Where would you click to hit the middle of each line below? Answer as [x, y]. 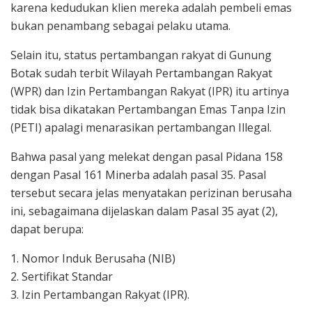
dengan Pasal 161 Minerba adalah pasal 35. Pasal [138, 175]
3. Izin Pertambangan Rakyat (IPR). [100, 295]
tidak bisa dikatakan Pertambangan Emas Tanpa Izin [148, 110]
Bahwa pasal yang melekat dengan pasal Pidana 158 [147, 157]
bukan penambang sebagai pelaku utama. [120, 26]
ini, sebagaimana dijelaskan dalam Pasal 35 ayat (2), [144, 211]
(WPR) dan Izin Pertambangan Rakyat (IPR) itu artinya [150, 92]
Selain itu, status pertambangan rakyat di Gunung [141, 55]
